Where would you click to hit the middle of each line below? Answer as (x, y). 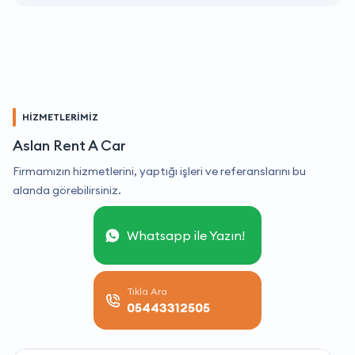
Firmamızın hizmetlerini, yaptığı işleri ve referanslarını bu (159, 172)
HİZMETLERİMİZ (60, 117)
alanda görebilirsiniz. (67, 191)
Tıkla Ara (147, 292)
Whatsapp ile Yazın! (186, 236)
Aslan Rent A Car (69, 146)
